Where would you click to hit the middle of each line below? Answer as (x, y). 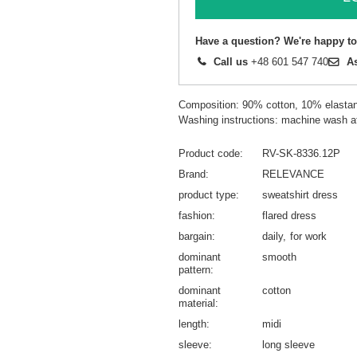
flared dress (289, 215)
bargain (195, 236)
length (192, 324)
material (197, 303)
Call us (231, 61)
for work (308, 236)
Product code (209, 153)
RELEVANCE (293, 174)
